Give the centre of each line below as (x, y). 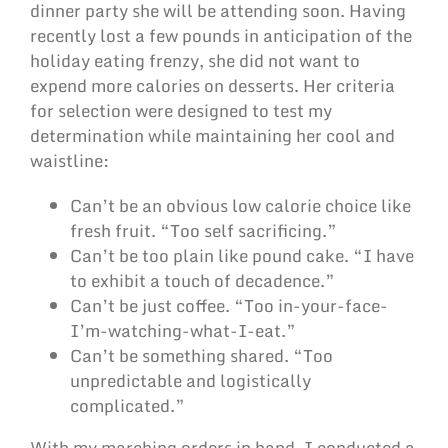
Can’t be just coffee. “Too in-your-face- (229, 306)
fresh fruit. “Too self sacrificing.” (203, 231)
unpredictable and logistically (190, 381)
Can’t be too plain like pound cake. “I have (242, 256)
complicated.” (127, 406)
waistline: (69, 161)
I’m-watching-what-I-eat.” (183, 331)
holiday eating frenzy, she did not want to (195, 61)
